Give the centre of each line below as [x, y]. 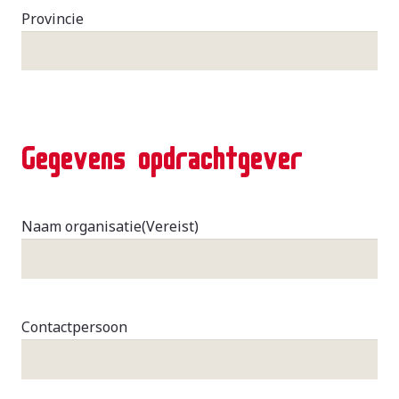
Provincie [53, 18]
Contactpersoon [74, 327]
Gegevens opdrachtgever [162, 153]
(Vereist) [170, 227]
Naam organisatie [81, 227]
